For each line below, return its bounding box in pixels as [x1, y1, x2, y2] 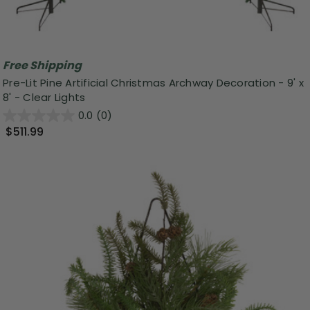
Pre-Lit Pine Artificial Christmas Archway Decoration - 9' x [3, 75, 304, 91]
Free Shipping [3, 57, 82, 73]
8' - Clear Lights [3, 90, 86, 105]
